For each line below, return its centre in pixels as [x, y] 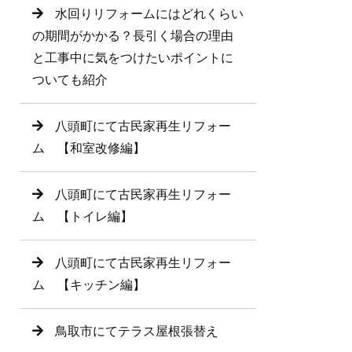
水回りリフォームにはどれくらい [149, 14]
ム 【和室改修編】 [89, 148]
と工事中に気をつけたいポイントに [133, 58]
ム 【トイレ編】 [82, 216]
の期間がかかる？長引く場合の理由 [133, 36]
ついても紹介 [70, 80]
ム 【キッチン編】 [89, 285]
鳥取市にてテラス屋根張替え [137, 331]
